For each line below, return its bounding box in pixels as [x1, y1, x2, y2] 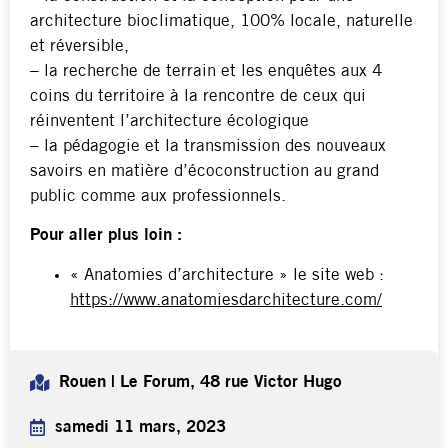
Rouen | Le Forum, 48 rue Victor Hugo [59, 373, 342, 391]
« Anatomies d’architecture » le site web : [70, 266, 384, 284]
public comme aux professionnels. [30, 188, 286, 206]
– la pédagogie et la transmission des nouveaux [30, 138, 386, 156]
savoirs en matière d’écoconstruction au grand [30, 163, 379, 181]
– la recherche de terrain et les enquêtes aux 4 [30, 63, 382, 81]
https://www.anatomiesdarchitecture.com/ [70, 291, 382, 309]
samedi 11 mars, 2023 [55, 418, 226, 436]
